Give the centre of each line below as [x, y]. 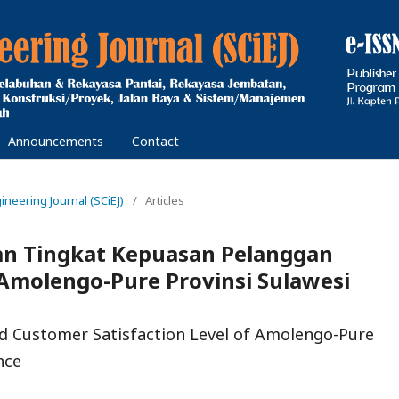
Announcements [56, 141]
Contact [155, 141]
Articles [165, 200]
